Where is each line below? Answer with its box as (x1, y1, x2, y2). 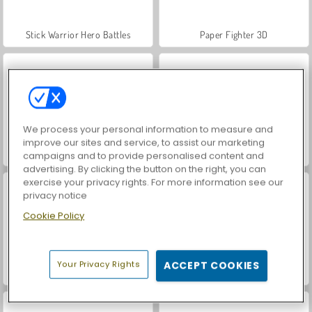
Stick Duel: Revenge (38, 147, 118, 159)
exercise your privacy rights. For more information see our (23, 175, 284, 189)
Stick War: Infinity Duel (188, 147, 280, 159)
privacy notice (23, 189, 88, 203)
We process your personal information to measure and (23, 123, 274, 136)
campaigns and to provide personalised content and (23, 149, 265, 163)
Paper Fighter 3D (200, 28, 268, 40)
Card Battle (211, 266, 257, 279)
